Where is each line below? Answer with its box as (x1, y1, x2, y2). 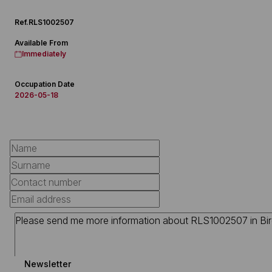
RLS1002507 (29, 18, 74, 27)
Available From (15, 38, 68, 47)
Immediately (22, 49, 66, 58)
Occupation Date (15, 80, 75, 89)
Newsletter (24, 258, 71, 269)
